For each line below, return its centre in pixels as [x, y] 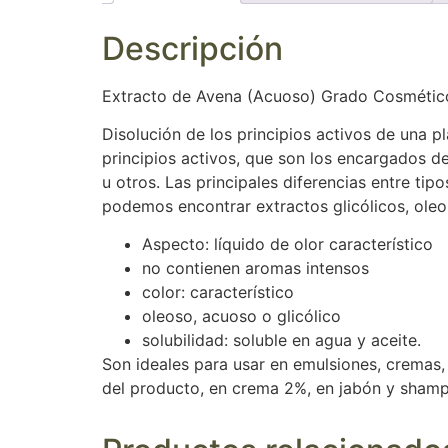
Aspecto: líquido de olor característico [287, 244]
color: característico [218, 292]
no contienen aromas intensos [255, 268]
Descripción [192, 48]
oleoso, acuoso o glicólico [241, 316]
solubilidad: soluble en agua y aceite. [281, 340]
